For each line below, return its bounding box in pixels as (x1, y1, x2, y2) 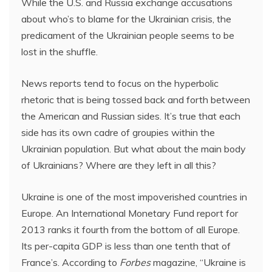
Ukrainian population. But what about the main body (21, 143, 246, 155)
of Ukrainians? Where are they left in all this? (21, 159, 216, 171)
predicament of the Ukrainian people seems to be (21, 29, 234, 41)
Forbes (120, 256, 151, 268)
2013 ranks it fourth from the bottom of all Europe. (21, 223, 240, 236)
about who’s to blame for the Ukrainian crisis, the (21, 13, 231, 25)
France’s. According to (21, 256, 120, 268)
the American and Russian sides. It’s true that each (21, 110, 240, 122)
